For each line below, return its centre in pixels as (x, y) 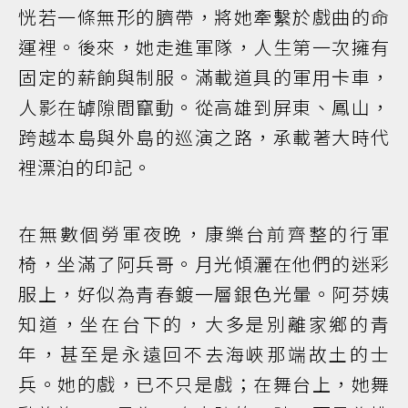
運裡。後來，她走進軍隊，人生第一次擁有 (204, 46)
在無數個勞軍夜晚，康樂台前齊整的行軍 (204, 233)
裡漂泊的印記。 (85, 167)
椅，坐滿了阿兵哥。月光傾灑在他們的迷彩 (204, 263)
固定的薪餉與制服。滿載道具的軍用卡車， (204, 76)
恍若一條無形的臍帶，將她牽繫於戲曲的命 (204, 16)
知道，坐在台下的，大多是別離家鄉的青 (204, 323)
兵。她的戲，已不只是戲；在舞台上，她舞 (204, 383)
